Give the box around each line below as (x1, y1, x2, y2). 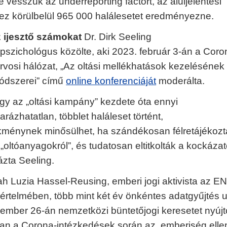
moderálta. (156, 75, 205, 86)
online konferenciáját (66, 75, 157, 86)
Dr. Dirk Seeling (82, 31, 152, 42)
